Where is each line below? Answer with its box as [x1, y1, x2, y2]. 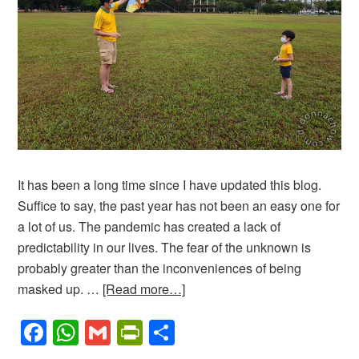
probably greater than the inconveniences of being [18, 259, 302, 278]
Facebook [46, 314, 160, 352]
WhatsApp [79, 314, 198, 352]
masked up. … [18, 280, 103, 299]
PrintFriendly [143, 314, 288, 352]
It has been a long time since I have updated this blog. [18, 175, 322, 195]
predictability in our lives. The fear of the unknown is [18, 238, 312, 257]
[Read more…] [103, 280, 186, 299]
